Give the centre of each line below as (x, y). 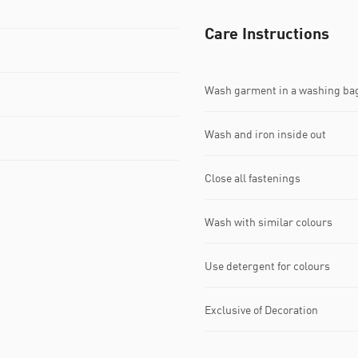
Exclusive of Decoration (261, 309)
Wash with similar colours (268, 221)
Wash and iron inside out (265, 133)
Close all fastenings (253, 177)
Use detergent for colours (267, 265)
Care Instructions (267, 33)
